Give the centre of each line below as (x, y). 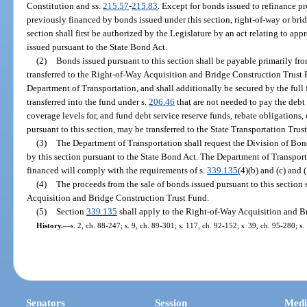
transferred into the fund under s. (88, 101)
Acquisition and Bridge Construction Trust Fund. (118, 197)
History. (49, 225)
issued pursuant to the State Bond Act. (97, 47)
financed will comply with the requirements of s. (117, 170)
